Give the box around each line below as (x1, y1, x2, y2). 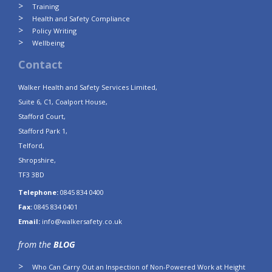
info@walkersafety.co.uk (42, 217, 122, 226)
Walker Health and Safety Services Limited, (18, 83, 157, 92)
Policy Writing (32, 26, 76, 36)
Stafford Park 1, (18, 126, 67, 136)
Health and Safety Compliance (32, 14, 130, 24)
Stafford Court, (18, 112, 66, 121)
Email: (18, 217, 40, 226)
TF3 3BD (18, 170, 44, 180)
